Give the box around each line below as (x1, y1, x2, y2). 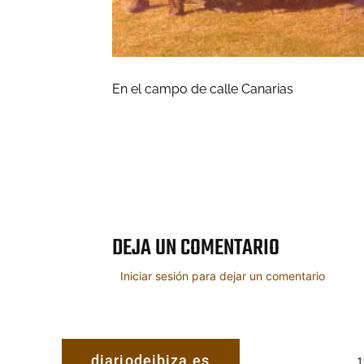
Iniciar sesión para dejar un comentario (120, 269, 325, 284)
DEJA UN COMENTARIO (112, 231, 279, 266)
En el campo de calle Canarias (112, 81, 293, 97)
